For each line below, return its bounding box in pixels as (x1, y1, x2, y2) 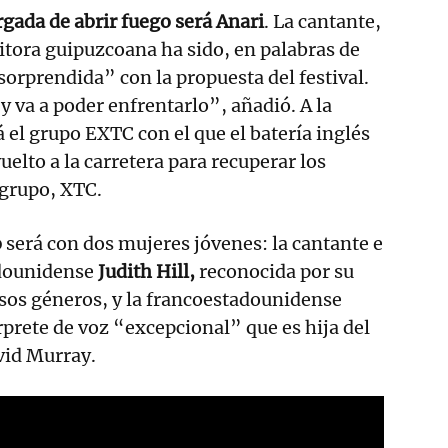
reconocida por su (195, 259, 354, 283)
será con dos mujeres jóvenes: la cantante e (6, 231, 383, 255)
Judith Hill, (94, 259, 195, 283)
